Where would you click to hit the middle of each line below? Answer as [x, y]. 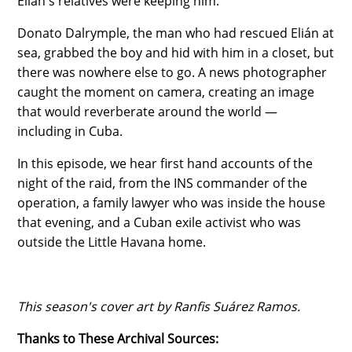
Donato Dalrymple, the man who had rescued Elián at [176, 33]
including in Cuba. [70, 131]
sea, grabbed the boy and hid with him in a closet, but [176, 52]
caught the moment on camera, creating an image [166, 92]
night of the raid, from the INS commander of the [163, 183]
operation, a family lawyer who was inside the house [172, 202]
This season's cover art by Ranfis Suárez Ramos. [159, 306]
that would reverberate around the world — [148, 111]
